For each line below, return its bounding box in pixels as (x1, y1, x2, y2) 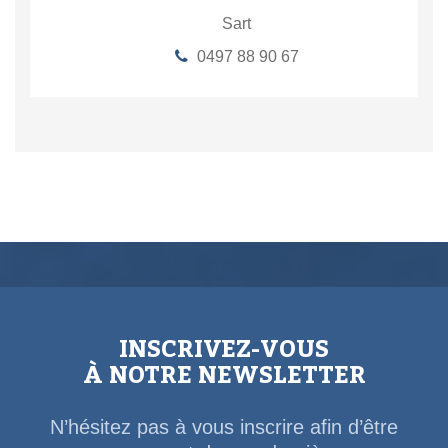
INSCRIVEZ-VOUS (119, 325, 329, 374)
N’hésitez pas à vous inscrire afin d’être (50, 416, 398, 438)
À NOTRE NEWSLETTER (82, 351, 366, 400)
